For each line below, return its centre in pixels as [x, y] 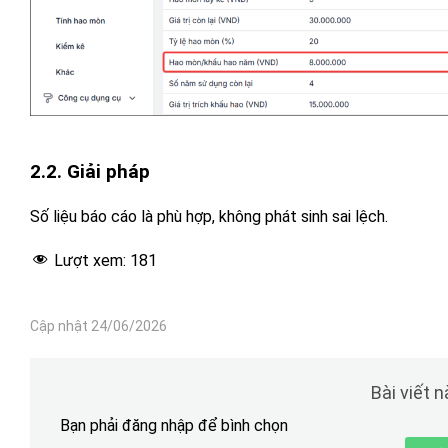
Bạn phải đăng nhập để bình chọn [174, 425]
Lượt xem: [92, 260]
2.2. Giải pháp [90, 171]
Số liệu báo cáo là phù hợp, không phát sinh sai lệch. [209, 216]
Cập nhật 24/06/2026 [98, 325]
